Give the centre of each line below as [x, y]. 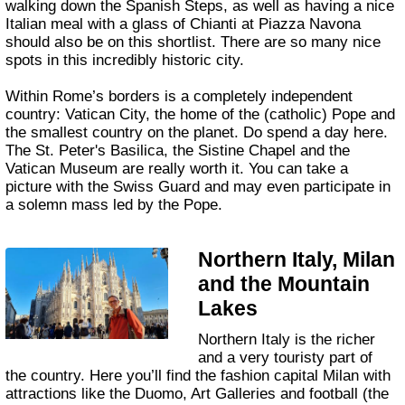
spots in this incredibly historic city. [125, 61]
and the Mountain [284, 283]
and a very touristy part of [286, 358]
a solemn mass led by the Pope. [114, 205]
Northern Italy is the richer [204, 340]
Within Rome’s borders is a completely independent [179, 97]
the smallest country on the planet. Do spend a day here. [197, 133]
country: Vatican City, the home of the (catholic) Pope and [201, 115]
